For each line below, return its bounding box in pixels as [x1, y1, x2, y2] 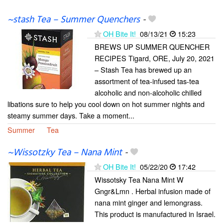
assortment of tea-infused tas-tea [95, 75, 199, 86]
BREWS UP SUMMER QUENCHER [95, 41, 210, 52]
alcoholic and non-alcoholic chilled [95, 87, 202, 98]
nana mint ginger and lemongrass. [95, 197, 203, 208]
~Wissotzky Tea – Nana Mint [7, 145, 122, 160]
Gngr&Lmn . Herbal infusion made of [95, 185, 211, 196]
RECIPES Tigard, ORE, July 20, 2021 [95, 52, 215, 63]
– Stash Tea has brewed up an [95, 64, 192, 75]
